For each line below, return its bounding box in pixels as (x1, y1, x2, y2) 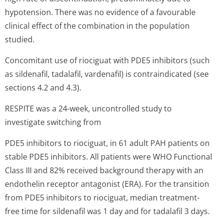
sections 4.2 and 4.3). (5, 82, 81, 93)
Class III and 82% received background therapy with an (5, 165, 203, 176)
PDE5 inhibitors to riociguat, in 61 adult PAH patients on (5, 138, 210, 148)
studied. (5, 34, 35, 45)
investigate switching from (5, 117, 101, 127)
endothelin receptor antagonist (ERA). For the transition (5, 179, 209, 189)
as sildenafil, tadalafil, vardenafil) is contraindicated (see (5, 69, 209, 79)
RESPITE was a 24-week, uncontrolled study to (5, 103, 172, 114)
